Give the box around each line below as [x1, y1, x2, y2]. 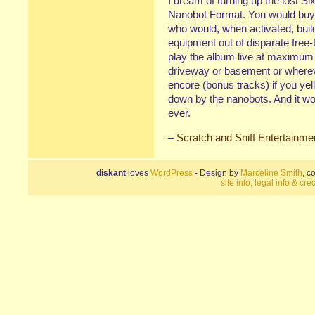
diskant [96, 168, 126, 178]
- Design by [193, 168, 240, 178]
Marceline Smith [240, 168, 302, 178]
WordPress [150, 168, 193, 178]
